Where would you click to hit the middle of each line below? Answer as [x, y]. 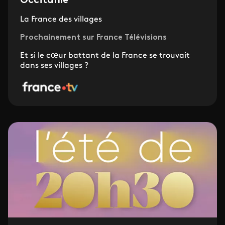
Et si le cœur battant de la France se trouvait [105, 55]
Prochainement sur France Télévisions [93, 37]
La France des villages [61, 19]
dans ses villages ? [54, 66]
